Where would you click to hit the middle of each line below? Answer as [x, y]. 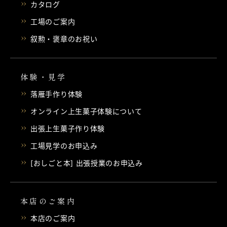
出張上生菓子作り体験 [68, 128]
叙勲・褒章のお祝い [64, 39]
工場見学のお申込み [64, 145]
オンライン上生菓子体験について [86, 111]
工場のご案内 [53, 21]
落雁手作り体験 [56, 94]
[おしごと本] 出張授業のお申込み [87, 163]
